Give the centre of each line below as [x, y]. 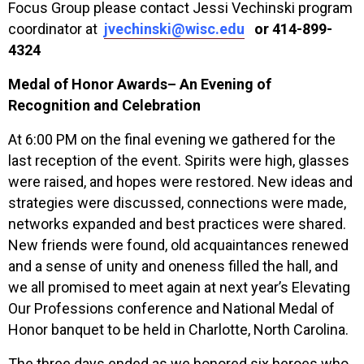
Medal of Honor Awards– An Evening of [140, 84]
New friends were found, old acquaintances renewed [178, 245]
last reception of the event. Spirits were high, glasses [179, 160]
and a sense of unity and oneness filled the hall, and [173, 266]
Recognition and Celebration [104, 105]
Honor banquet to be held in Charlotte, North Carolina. [178, 329]
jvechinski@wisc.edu [174, 28]
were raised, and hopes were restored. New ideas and [180, 181]
